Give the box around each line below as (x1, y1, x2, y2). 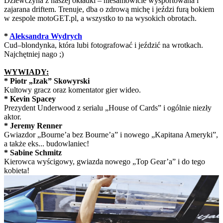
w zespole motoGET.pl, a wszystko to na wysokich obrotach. (4, 13, 197, 22)
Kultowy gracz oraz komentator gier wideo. (4, 85, 141, 94)
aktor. (4, 112, 21, 121)
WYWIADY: (4, 67, 49, 76)
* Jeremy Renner (4, 121, 62, 130)
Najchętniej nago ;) (4, 49, 64, 58)
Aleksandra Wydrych (9, 31, 82, 40)
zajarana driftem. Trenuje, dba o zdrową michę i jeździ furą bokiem (4, 4, 214, 13)
